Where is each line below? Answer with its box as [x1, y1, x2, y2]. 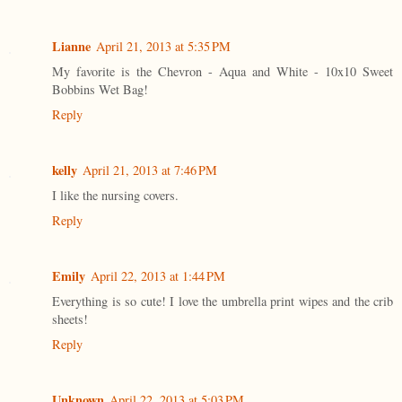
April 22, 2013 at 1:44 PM [91, 267, 225, 284]
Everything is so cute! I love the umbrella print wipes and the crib [52, 292, 393, 310]
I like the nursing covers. [52, 186, 179, 204]
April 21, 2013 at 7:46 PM [83, 161, 217, 179]
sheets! [52, 310, 88, 328]
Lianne [52, 36, 91, 56]
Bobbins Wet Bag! [52, 80, 148, 98]
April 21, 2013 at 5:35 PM [96, 37, 231, 55]
